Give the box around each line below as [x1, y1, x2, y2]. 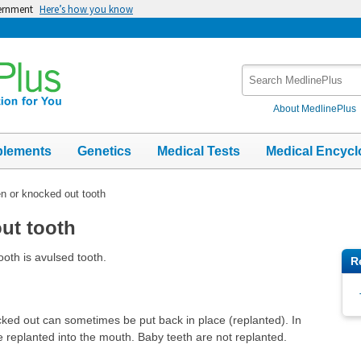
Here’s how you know [39, 2, 133, 15]
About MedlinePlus [273, 102, 357, 114]
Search [242, 65, 280, 79]
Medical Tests [157, 143, 240, 158]
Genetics [77, 143, 131, 158]
